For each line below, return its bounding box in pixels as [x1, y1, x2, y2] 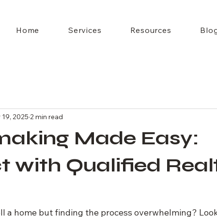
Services [68, 25, 102, 35]
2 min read [30, 112, 63, 121]
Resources [130, 25, 171, 35]
